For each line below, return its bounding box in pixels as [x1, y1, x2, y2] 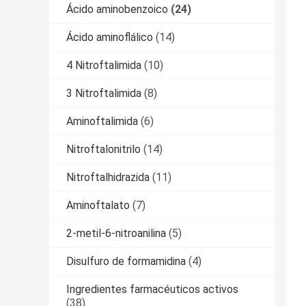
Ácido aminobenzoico [66, 3, 168, 16]
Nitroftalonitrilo [66, 143, 141, 156]
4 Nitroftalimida [66, 59, 141, 72]
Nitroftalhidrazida [66, 171, 150, 184]
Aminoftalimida [66, 115, 138, 128]
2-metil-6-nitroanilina [66, 227, 166, 240]
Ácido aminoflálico [66, 31, 153, 44]
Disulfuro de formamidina [66, 255, 186, 268]
